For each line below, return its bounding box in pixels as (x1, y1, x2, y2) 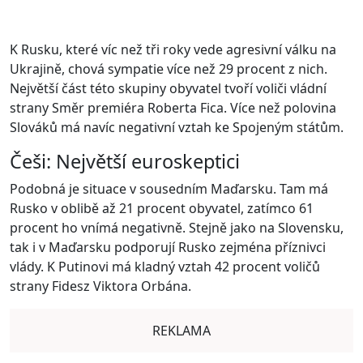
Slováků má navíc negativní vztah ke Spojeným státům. (10, 118, 344, 136)
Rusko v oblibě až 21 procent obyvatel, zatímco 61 (10, 199, 314, 217)
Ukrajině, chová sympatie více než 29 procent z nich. (10, 60, 327, 78)
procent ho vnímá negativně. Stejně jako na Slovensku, (10, 219, 344, 237)
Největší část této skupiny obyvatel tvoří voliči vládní (10, 79, 327, 97)
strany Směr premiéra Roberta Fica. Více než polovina (10, 99, 336, 117)
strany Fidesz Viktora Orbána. (10, 277, 191, 295)
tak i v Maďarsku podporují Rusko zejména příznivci (10, 238, 326, 256)
